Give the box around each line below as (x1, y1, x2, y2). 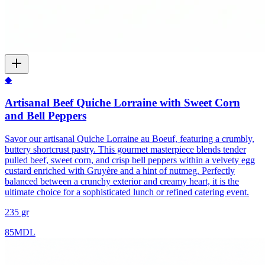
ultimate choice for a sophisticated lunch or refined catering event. (5, 186, 249, 197)
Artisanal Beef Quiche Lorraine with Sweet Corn (5, 96, 240, 109)
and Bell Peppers (5, 109, 86, 122)
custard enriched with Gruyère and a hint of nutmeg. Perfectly (5, 165, 235, 176)
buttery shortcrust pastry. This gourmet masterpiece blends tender (5, 144, 246, 154)
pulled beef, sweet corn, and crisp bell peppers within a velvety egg (5, 154, 255, 165)
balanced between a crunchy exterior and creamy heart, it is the (5, 176, 239, 186)
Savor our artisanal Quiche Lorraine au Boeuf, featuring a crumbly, (5, 133, 254, 144)
